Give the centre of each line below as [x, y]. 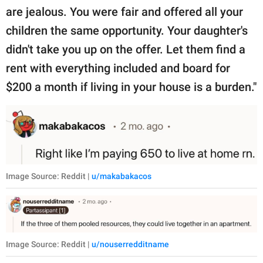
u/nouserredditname [130, 245]
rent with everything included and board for [118, 68]
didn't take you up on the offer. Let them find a [126, 50]
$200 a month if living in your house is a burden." [131, 87]
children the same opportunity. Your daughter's [127, 31]
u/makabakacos [122, 176]
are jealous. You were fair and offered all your [124, 12]
